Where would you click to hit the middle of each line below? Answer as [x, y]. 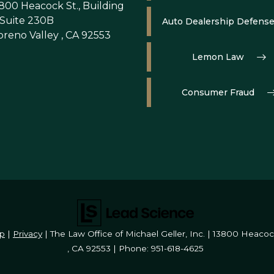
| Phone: [131, 248]
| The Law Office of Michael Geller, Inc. [124, 234]
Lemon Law [218, 57]
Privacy [28, 234]
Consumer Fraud [218, 92]
